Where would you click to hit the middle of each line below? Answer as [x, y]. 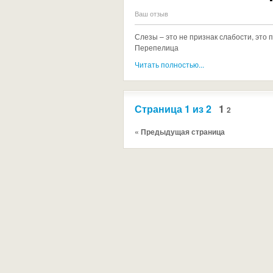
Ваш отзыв [151, 13]
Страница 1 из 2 [173, 109]
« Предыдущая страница [180, 132]
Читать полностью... [169, 64]
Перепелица [157, 47]
